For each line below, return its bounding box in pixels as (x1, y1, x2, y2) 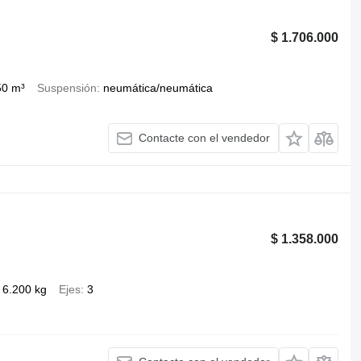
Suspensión (36, 81, 97, 94)
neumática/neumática (102, 81, 213, 94)
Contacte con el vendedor (139, 131, 271, 145)
